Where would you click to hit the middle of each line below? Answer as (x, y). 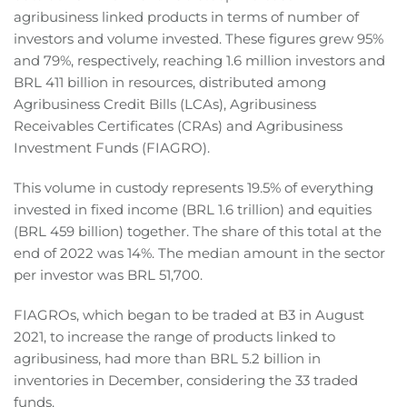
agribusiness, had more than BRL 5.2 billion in (167, 359)
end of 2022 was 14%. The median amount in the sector (199, 253)
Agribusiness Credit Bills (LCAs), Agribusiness (165, 104)
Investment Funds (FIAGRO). (112, 148)
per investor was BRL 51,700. (108, 275)
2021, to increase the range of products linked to (174, 337)
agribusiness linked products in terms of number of (186, 17)
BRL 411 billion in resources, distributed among (170, 83)
